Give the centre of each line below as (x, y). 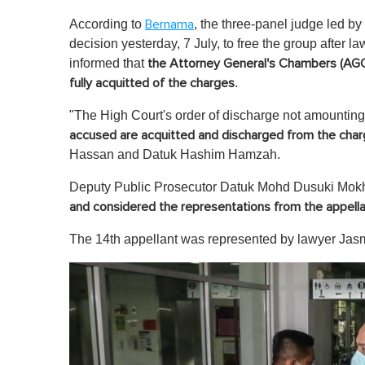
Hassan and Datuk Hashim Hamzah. (175, 154)
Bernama (169, 24)
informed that (108, 63)
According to (107, 24)
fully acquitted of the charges (152, 83)
